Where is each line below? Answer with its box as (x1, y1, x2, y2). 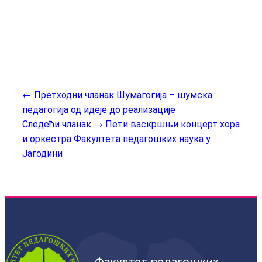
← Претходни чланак (22, 89, 114, 101)
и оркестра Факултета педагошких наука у (22, 133, 211, 144)
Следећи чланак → (22, 119, 103, 130)
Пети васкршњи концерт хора (105, 119, 240, 130)
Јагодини (22, 148, 63, 159)
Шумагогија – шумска (116, 89, 212, 101)
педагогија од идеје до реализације (22, 104, 175, 115)
